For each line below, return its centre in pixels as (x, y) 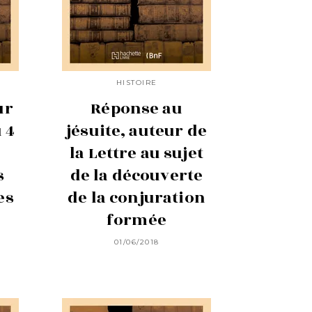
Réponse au (136, 108)
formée (136, 220)
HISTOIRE (136, 83)
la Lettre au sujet (136, 153)
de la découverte (136, 175)
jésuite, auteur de (136, 131)
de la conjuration (136, 197)
